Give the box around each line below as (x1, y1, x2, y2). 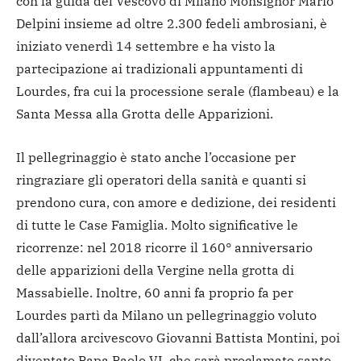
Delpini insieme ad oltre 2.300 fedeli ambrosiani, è (16, 15, 327, 32)
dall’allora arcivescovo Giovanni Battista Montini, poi (16, 330, 340, 346)
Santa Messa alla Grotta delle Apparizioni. (16, 106, 273, 122)
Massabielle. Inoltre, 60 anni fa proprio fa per (16, 284, 293, 301)
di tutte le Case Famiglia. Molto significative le (16, 217, 298, 234)
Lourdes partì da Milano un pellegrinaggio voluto (16, 307, 317, 324)
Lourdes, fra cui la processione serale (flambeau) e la (16, 83, 339, 100)
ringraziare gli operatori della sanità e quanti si (16, 172, 306, 189)
